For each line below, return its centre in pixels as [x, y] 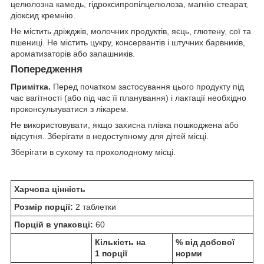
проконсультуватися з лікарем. [70, 109]
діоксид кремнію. [43, 15]
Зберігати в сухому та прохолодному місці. [93, 152]
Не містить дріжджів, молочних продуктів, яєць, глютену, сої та [131, 31]
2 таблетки [95, 207]
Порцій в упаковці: [54, 225]
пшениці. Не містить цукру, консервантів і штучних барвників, [128, 42]
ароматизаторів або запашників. [73, 53]
